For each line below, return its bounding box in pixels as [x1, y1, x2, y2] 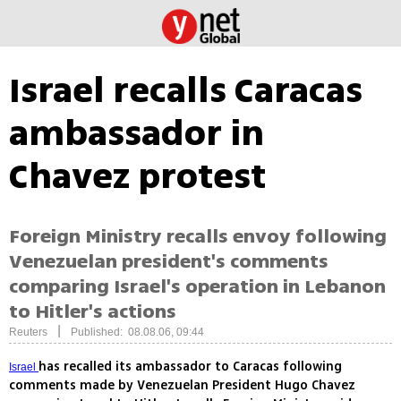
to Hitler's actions [9, 297, 176, 327]
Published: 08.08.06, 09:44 [71, 326, 204, 339]
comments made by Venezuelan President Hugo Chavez [9, 376, 355, 396]
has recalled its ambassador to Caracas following [38, 357, 342, 377]
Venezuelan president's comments [9, 247, 328, 277]
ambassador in [9, 107, 264, 159]
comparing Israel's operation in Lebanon [9, 272, 386, 302]
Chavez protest [9, 150, 266, 202]
